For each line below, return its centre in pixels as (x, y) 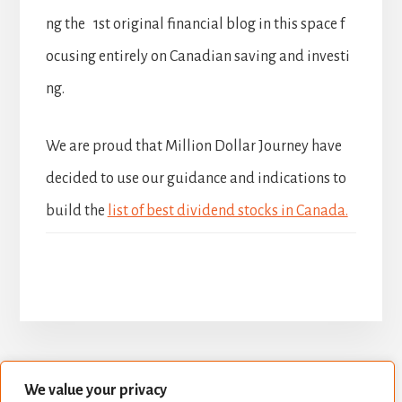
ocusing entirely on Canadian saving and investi (197, 57)
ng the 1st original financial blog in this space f (195, 25)
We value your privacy (96, 390)
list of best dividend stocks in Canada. (227, 211)
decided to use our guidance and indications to (196, 179)
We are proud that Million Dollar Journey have (193, 147)
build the (76, 211)
